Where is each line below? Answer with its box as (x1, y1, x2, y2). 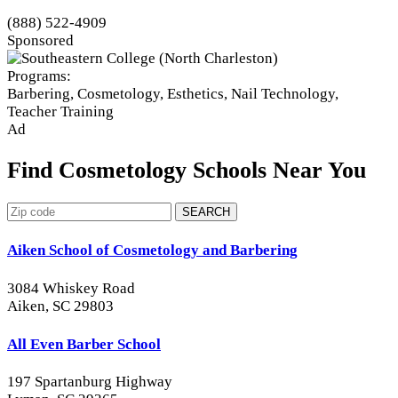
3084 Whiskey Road (7, 279, 135, 297)
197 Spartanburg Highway (7, 373, 172, 391)
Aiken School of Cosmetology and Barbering (7, 242, 298, 259)
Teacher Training (7, 102, 114, 120)
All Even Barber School (7, 335, 161, 353)
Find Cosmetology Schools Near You (7, 157, 366, 183)
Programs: (7, 67, 71, 84)
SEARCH (182, 205, 230, 219)
